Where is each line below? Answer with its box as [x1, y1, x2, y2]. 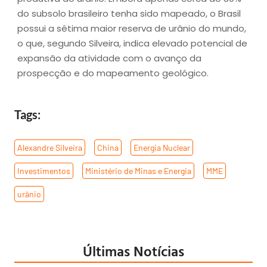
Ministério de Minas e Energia [85, 165, 191, 176]
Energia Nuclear [133, 142, 190, 153]
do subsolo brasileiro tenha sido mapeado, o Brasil [17, 7, 241, 20]
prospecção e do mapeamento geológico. [17, 67, 209, 80]
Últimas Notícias [83, 240, 184, 262]
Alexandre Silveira [17, 142, 82, 153]
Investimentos [17, 165, 70, 176]
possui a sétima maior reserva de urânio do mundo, [17, 22, 246, 35]
